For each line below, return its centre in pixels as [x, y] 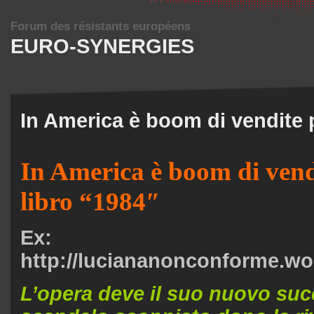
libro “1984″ [90, 202]
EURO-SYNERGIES [102, 46]
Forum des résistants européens [101, 26]
